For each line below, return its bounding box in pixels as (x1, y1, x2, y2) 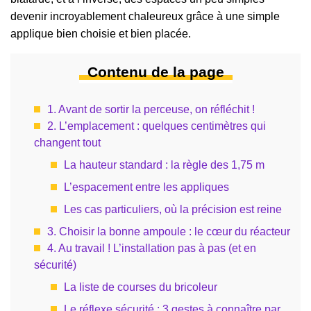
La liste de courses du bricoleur (64, 281, 217, 294)
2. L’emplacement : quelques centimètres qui (47, 120, 266, 133)
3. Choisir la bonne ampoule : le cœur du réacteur (47, 226, 290, 238)
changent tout (34, 137, 101, 149)
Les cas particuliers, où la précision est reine (64, 203, 282, 216)
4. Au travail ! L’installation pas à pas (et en (47, 242, 256, 255)
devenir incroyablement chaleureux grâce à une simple (10, 10, 280, 23)
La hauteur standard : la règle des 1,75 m (64, 159, 264, 171)
